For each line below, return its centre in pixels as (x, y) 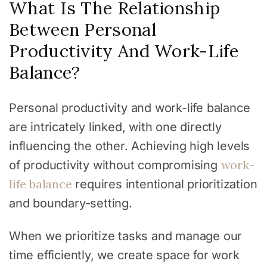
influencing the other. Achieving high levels (130, 146)
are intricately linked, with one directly (115, 127)
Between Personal (83, 29)
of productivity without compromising (115, 165)
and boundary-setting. (71, 203)
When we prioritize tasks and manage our (126, 236)
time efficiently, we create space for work (124, 255)
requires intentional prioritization (164, 184)
